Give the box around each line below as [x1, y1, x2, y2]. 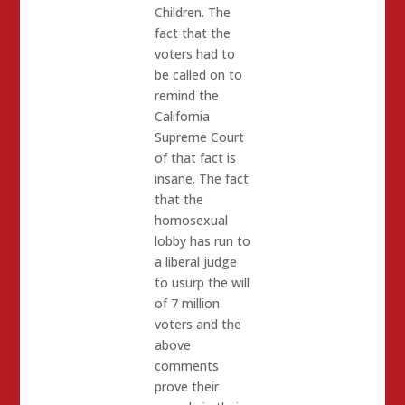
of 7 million [154, 295, 220, 313]
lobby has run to [154, 232, 250, 250]
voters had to [154, 45, 235, 63]
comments [154, 357, 219, 375]
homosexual [154, 212, 228, 230]
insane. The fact [154, 170, 249, 188]
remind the [154, 87, 219, 105]
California [154, 108, 210, 126]
